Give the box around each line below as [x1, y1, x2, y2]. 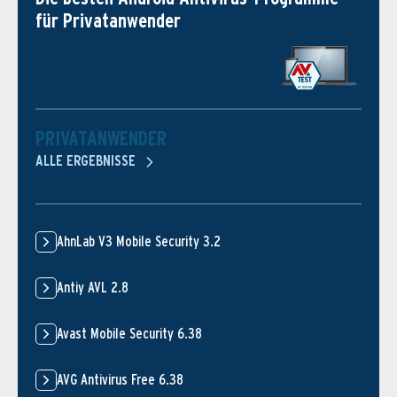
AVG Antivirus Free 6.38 [57, 371, 183, 389]
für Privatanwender [35, 8, 181, 32]
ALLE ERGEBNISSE [35, 152, 139, 170]
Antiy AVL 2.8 [57, 279, 128, 297]
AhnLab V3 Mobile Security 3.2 [57, 233, 221, 251]
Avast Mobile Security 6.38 [57, 325, 202, 343]
